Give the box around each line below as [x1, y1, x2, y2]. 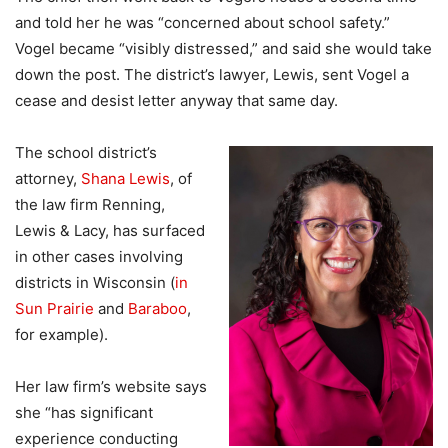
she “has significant [15, 402, 153, 422]
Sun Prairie [15, 298, 94, 318]
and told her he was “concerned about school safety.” [15, 12, 390, 32]
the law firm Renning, [15, 194, 165, 214]
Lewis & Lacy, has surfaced [15, 220, 205, 240]
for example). [15, 324, 108, 344]
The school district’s [15, 142, 157, 162]
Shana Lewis [81, 168, 170, 188]
